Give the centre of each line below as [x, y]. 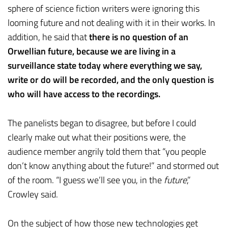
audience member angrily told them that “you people [107, 152]
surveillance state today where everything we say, [105, 66]
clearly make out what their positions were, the [97, 137]
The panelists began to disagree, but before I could [102, 123]
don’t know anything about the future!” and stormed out [113, 166]
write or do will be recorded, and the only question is [111, 80]
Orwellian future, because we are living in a [92, 51]
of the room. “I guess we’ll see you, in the [86, 180]
